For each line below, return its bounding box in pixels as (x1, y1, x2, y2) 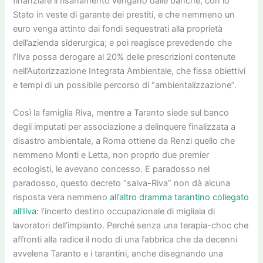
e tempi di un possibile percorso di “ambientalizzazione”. (13, 80, 237, 90)
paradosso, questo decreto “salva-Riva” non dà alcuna (13, 178, 231, 189)
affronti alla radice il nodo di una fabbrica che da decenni (13, 234, 238, 245)
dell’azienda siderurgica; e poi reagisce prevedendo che (13, 38, 232, 48)
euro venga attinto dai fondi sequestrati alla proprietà (13, 23, 223, 34)
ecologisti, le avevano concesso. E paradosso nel (13, 164, 210, 175)
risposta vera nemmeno (13, 192, 110, 203)
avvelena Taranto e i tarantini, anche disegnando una (13, 248, 224, 259)
